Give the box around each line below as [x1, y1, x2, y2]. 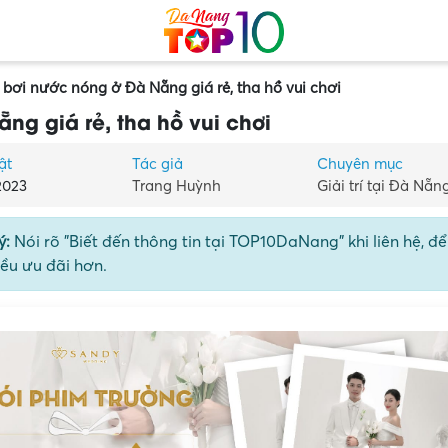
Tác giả [131, 156, 183, 172]
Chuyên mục [316, 156, 403, 172]
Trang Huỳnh [131, 178, 221, 194]
